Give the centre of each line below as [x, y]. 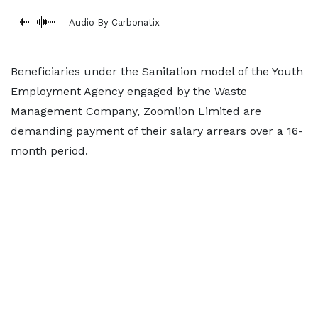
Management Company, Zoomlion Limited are [136, 111]
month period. [49, 151]
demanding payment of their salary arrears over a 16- [157, 131]
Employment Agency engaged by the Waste [129, 91]
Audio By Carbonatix [114, 22]
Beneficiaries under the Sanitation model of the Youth [157, 71]
